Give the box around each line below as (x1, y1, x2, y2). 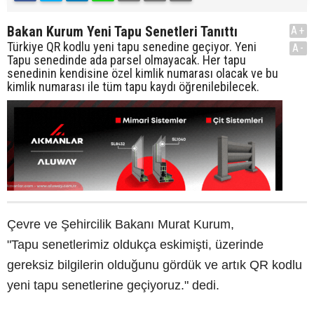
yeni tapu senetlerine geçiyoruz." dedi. (7, 278, 219, 292)
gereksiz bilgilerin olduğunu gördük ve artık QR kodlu (7, 257, 302, 272)
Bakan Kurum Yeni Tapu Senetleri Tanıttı (7, 22, 238, 40)
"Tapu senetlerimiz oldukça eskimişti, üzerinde (7, 237, 264, 252)
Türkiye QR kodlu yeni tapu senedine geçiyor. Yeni (7, 39, 257, 54)
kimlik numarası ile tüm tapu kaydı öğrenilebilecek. (7, 78, 259, 94)
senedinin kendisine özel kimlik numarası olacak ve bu (7, 65, 278, 81)
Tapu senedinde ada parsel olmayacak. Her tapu (7, 52, 246, 67)
